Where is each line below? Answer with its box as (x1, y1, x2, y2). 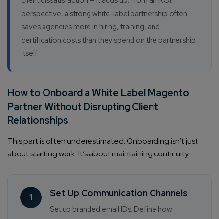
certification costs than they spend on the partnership (22, 35, 196, 45)
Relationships (7, 114, 68, 127)
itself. (22, 48, 39, 59)
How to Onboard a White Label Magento (7, 87, 189, 100)
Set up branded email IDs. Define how (50, 204, 172, 215)
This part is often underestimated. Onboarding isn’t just (7, 136, 198, 147)
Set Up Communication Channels (50, 187, 188, 199)
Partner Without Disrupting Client (7, 100, 158, 113)
